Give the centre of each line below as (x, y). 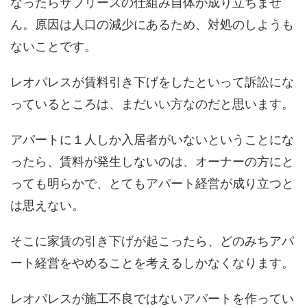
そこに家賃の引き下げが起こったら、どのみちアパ (152, 241)
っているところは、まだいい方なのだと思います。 (152, 104)
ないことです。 (53, 47)
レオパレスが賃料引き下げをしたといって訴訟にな (152, 82)
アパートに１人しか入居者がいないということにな (152, 140)
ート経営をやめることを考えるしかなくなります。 (152, 263)
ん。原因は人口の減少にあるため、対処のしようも (152, 25)
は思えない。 (47, 206)
